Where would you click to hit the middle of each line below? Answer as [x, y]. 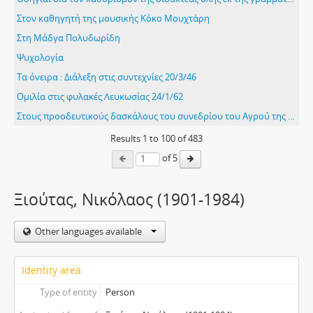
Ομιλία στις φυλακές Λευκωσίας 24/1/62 [100, 96]
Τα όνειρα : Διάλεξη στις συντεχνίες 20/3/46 [107, 77]
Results [126, 138]
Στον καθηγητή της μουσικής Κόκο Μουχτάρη [113, 18]
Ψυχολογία [40, 57]
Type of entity [68, 292]
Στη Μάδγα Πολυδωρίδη [68, 38]
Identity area [51, 270]
